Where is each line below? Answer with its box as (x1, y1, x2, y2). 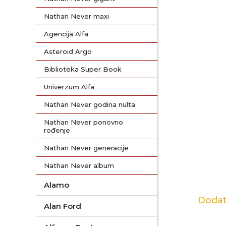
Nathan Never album (44, 161, 114, 169)
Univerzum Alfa (44, 83, 94, 91)
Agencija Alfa (44, 30, 88, 38)
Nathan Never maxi (44, 12, 109, 20)
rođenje (44, 126, 70, 134)
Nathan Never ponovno (44, 118, 123, 126)
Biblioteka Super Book (44, 65, 122, 73)
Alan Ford (44, 201, 81, 211)
